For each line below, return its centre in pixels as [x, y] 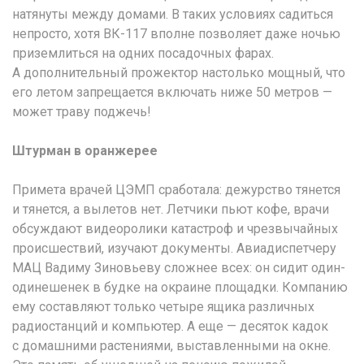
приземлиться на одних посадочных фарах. [143, 53]
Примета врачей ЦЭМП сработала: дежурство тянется [176, 189]
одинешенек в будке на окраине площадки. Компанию [180, 287]
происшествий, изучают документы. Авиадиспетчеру [174, 248]
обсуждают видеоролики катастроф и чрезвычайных [175, 228]
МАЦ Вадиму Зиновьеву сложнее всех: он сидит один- [179, 267]
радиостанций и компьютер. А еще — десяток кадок [170, 326]
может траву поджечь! [82, 111]
